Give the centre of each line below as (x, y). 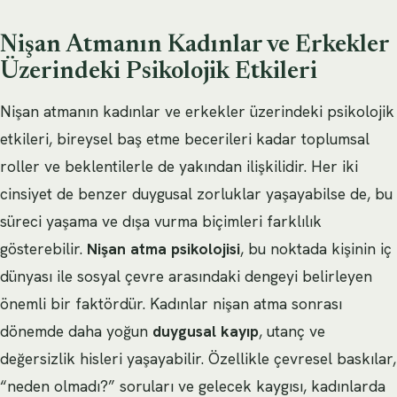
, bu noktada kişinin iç (316, 249)
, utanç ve (292, 331)
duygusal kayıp (206, 331)
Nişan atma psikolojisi (163, 249)
